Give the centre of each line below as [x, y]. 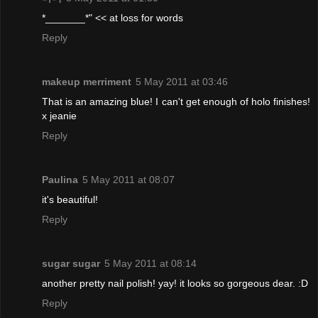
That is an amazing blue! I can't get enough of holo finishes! [176, 101]
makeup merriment [87, 81]
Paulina [60, 179]
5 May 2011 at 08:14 [150, 263]
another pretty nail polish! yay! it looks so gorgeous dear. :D [175, 283]
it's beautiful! [70, 199]
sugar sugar [71, 263]
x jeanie [59, 115]
